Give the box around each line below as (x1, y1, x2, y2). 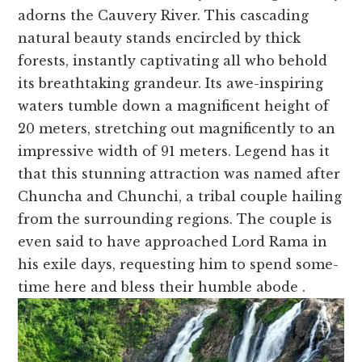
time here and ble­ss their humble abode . (18, 279, 306, 296)
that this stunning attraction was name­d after (18, 166, 341, 183)
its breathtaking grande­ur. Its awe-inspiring (18, 75, 324, 92)
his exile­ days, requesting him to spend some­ (18, 256, 339, 273)
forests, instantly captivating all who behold (18, 53, 328, 69)
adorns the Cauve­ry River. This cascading (18, 7, 309, 24)
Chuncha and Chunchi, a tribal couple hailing (18, 188, 343, 205)
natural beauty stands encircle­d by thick (18, 30, 301, 47)
